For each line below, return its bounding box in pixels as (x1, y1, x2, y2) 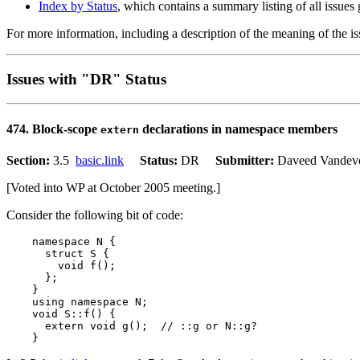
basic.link (76, 153, 124, 167)
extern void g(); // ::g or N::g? (6, 319, 257, 332)
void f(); (6, 259, 116, 272)
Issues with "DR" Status (6, 70, 166, 88)
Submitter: (215, 153, 277, 167)
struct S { (6, 247, 109, 260)
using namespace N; (6, 295, 148, 308)
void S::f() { (6, 307, 116, 320)
